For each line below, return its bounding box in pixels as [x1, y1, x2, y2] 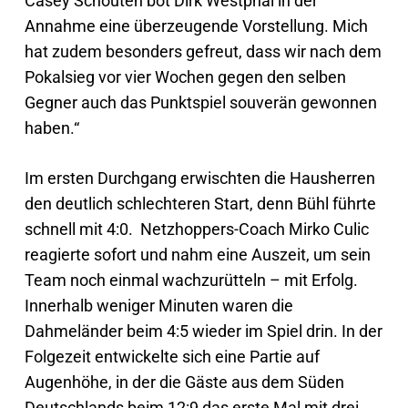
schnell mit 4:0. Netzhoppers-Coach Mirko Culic [24, 219, 369, 239]
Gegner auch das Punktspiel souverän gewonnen [24, 93, 377, 112]
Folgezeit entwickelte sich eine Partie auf [24, 347, 320, 366]
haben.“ [24, 118, 79, 138]
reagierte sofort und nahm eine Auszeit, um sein [24, 245, 371, 264]
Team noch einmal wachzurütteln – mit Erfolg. [24, 270, 358, 290]
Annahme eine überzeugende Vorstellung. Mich [24, 16, 368, 36]
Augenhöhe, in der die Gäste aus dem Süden [24, 372, 344, 392]
